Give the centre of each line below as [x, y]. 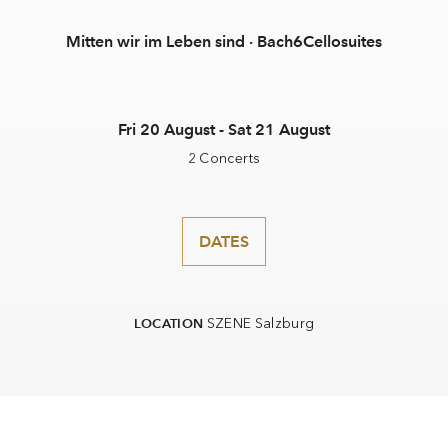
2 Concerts [224, 158]
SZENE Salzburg [260, 323]
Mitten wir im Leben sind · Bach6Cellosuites [224, 41]
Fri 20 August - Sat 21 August [224, 129]
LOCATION [168, 323]
